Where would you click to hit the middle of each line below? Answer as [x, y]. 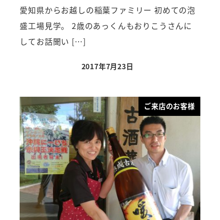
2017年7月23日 [107, 66]
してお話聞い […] [53, 41]
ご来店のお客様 [169, 106]
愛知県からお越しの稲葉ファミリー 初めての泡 [108, 10]
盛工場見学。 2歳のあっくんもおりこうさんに [106, 25]
